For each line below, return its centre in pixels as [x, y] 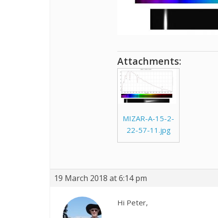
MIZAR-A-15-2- [148, 118]
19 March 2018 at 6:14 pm [100, 178]
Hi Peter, [133, 202]
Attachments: [149, 61]
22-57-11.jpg [148, 130]
